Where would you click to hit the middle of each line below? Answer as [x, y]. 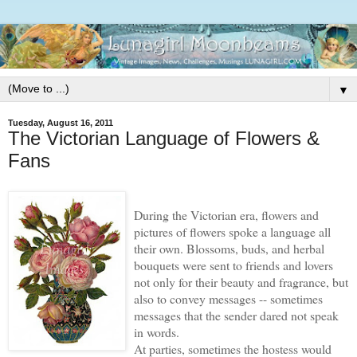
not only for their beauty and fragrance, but [241, 281]
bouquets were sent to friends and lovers [233, 265]
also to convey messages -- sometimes [228, 298]
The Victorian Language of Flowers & [164, 138]
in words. [157, 331]
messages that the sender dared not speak [236, 315]
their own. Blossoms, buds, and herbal [229, 248]
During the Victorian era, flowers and [226, 214]
